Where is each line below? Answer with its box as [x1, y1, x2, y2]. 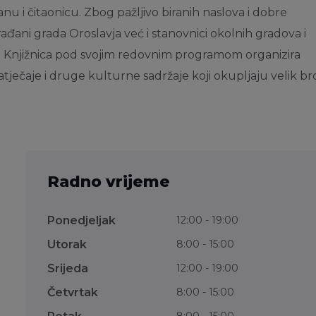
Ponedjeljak [47, 214, 116, 228]
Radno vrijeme [47, 172, 171, 192]
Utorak [47, 238, 87, 252]
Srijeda [47, 262, 89, 276]
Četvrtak [47, 286, 99, 300]
